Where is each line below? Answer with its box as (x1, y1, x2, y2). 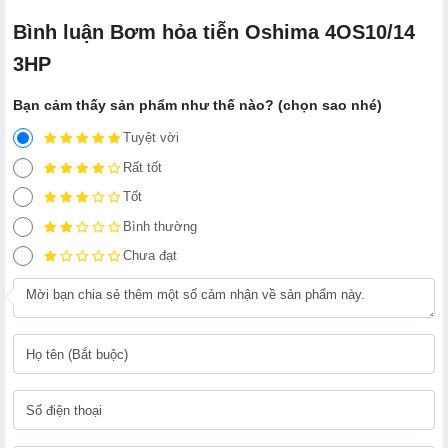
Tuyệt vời (123, 130, 179, 146)
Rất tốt (123, 159, 162, 175)
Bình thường (123, 218, 197, 234)
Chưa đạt (123, 248, 177, 264)
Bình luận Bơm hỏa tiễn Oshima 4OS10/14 (13, 21, 415, 44)
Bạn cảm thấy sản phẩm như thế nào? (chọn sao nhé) (13, 97, 382, 114)
